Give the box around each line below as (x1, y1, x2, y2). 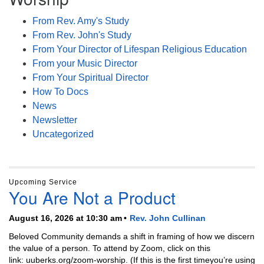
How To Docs (32, 86, 88, 97)
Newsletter (32, 114, 77, 125)
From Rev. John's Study (32, 29, 131, 40)
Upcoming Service (9, 177, 77, 186)
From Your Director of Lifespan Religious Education (32, 44, 247, 54)
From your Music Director (32, 58, 137, 68)
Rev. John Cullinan (130, 213, 206, 223)
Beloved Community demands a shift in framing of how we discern (9, 231, 255, 241)
